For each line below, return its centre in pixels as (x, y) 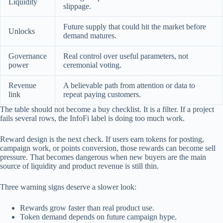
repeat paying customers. (102, 95)
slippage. (77, 6)
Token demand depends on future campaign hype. (98, 217)
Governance (28, 56)
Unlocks (22, 31)
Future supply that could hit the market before (135, 27)
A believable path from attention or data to (129, 86)
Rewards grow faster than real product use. (87, 208)
